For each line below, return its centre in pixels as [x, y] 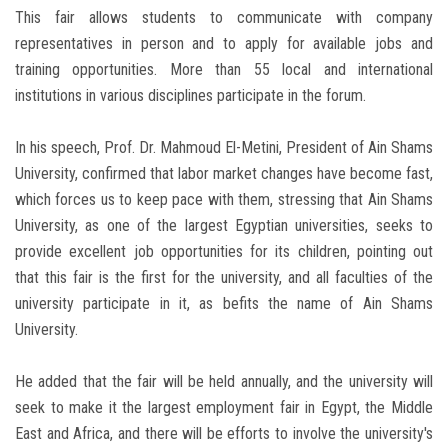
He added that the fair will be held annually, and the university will [224, 382]
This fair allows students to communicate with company [224, 18]
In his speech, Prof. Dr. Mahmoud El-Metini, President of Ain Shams [224, 148]
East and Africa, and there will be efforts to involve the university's [224, 434]
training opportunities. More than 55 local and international [224, 70]
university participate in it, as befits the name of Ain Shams [224, 304]
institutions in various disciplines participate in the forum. [190, 96]
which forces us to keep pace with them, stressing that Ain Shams [224, 200]
